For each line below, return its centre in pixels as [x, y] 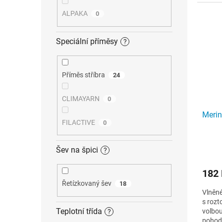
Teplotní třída [79, 211]
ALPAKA [75, 14]
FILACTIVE [78, 122]
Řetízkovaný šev [86, 184]
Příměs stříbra [83, 75]
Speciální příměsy [87, 41]
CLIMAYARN [81, 98]
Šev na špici [77, 150]
